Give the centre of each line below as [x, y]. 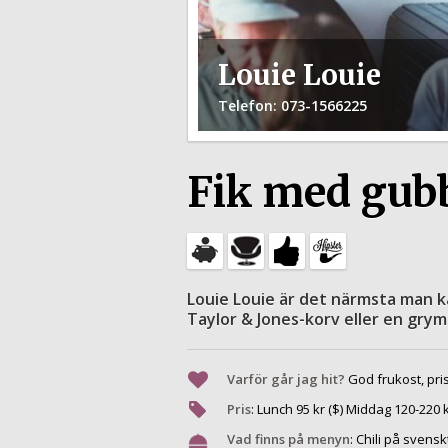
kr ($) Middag [351, 409]
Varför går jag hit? [285, 379]
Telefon [245, 106]
